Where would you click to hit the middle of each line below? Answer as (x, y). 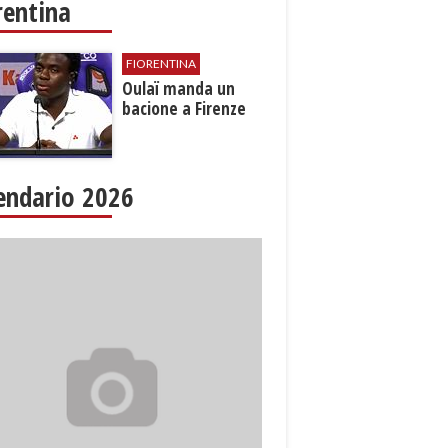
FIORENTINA (161, 64)
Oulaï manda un (179, 89)
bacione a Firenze (184, 109)
